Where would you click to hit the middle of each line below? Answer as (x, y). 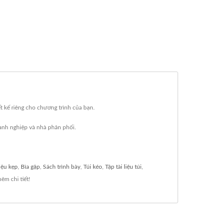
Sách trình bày (62, 167)
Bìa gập (30, 167)
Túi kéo (93, 167)
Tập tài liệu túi (123, 167)
